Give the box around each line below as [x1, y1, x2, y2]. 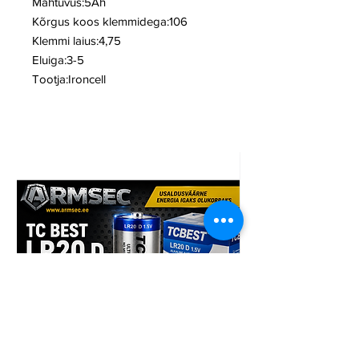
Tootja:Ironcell [32, 72, 106, 87]
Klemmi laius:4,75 [32, 34, 121, 48]
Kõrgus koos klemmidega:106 [32, 14, 188, 29]
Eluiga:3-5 [32, 53, 84, 67]
